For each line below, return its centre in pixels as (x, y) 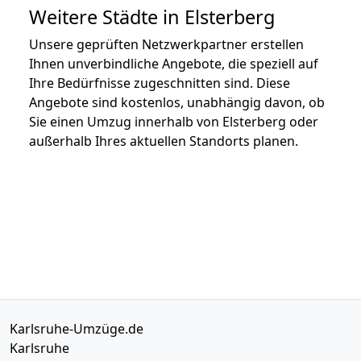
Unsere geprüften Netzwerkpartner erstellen (166, 44)
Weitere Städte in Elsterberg (152, 17)
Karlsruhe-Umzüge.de (77, 328)
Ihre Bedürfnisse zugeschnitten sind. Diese (160, 83)
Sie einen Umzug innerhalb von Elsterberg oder (174, 121)
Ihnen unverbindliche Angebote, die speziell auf (174, 63)
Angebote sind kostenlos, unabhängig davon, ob (177, 102)
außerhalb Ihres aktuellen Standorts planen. (164, 141)
